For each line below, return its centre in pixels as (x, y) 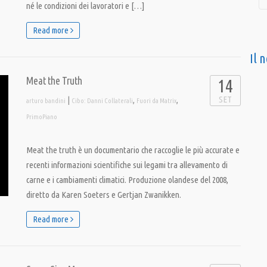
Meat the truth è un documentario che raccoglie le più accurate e (133, 150)
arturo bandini (46, 101)
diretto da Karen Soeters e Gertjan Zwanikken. (104, 195)
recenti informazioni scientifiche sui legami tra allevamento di (127, 165)
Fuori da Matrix (156, 101)
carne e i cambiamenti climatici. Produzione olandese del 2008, (127, 180)
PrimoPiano (42, 117)
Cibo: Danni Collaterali (102, 101)
